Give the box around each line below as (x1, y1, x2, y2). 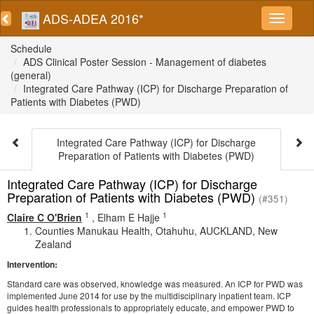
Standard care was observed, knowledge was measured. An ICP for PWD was (7, 278, 303, 289)
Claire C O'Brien (7, 210, 82, 224)
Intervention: (7, 258, 57, 271)
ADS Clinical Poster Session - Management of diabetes (23, 55, 266, 69)
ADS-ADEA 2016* (39, 9, 144, 27)
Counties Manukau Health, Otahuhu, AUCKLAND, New (35, 224, 278, 238)
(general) (11, 68, 51, 82)
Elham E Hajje (97, 210, 160, 224)
